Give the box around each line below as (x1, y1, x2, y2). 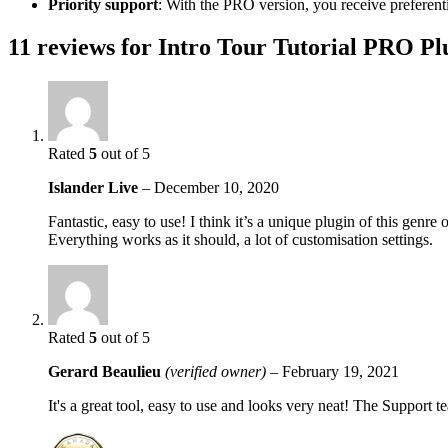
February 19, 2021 (282, 362, 399, 380)
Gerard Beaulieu (48, 362, 165, 380)
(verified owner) (165, 362, 266, 380)
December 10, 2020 (154, 178, 279, 196)
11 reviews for (8, 33, 158, 60)
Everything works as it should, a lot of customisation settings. (48, 230, 433, 248)
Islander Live (48, 178, 142, 196)
